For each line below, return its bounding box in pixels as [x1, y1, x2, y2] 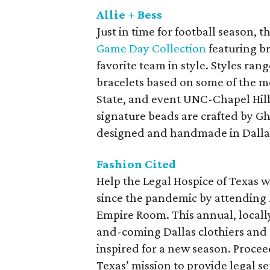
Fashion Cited [96, 157, 176, 171]
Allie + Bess [96, 7, 162, 22]
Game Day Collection [96, 41, 206, 55]
